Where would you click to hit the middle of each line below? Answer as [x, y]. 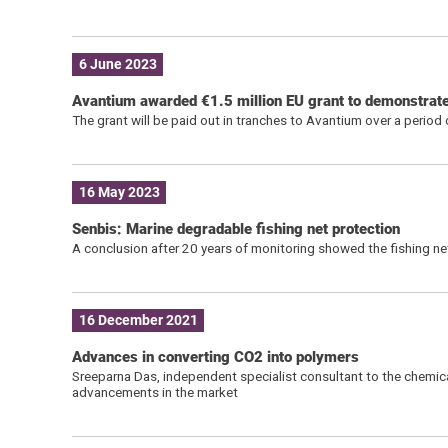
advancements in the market [154, 391]
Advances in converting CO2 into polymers [215, 356]
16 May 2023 [119, 192]
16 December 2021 [138, 320]
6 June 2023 [117, 64]
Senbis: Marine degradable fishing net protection [235, 228]
